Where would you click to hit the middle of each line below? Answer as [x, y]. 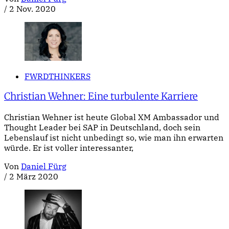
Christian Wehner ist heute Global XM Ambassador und [112, 117]
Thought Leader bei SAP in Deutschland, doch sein [102, 128]
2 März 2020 [34, 177]
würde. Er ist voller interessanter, [69, 148]
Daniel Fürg [44, 166]
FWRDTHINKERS [58, 76]
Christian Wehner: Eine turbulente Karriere [101, 97]
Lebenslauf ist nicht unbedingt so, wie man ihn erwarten [114, 138]
